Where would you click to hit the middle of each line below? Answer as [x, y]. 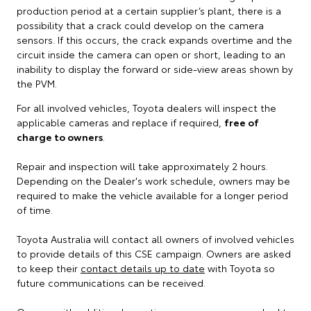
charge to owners [60, 137]
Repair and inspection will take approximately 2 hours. [142, 166]
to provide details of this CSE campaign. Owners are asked [154, 253]
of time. [35, 210]
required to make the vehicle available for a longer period [152, 195]
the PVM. [37, 83]
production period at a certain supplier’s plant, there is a [149, 10]
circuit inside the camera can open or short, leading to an [151, 54]
